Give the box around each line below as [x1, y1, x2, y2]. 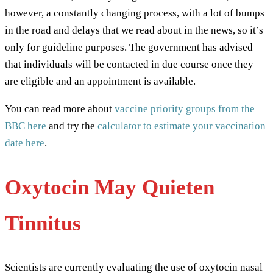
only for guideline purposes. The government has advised [5, 41, 253, 54]
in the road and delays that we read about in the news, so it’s [5, 24, 263, 37]
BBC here [5, 120, 46, 132]
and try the [46, 120, 97, 132]
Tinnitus [5, 211, 81, 236]
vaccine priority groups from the [115, 103, 255, 115]
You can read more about [5, 103, 115, 115]
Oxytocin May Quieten [5, 175, 214, 200]
